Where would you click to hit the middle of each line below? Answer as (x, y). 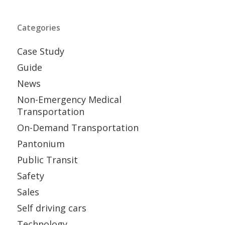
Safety (30, 176)
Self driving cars (51, 208)
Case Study (40, 51)
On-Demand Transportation (78, 128)
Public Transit (47, 160)
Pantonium (41, 144)
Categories (38, 28)
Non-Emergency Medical (69, 100)
